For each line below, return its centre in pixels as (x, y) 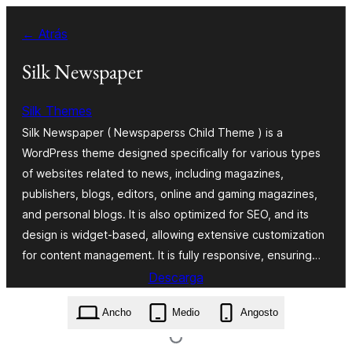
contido (28, 64)
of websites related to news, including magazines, (153, 173)
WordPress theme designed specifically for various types (171, 152)
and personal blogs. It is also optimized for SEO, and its (165, 214)
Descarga (176, 277)
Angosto (259, 313)
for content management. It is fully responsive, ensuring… (171, 255)
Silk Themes (57, 110)
